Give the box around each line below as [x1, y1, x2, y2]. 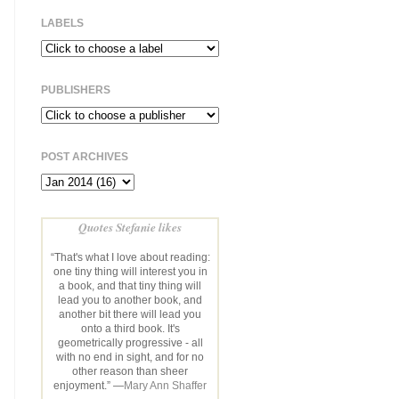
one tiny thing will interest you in [53, 265, 208, 277]
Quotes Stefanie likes [78, 217, 182, 235]
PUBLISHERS [41, 83, 110, 96]
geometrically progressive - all [57, 337, 203, 348]
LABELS [41, 16, 84, 29]
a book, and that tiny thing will [59, 280, 201, 291]
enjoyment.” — [53, 379, 124, 391]
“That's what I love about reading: [50, 251, 210, 263]
